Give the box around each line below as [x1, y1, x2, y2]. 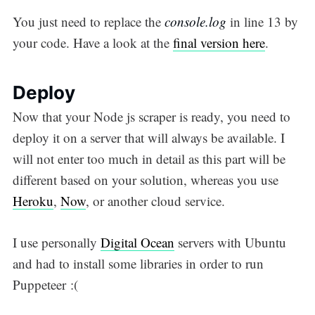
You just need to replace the [12, 12, 165, 30]
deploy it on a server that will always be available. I [12, 129, 285, 147]
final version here [172, 33, 265, 51]
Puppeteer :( [12, 275, 78, 293]
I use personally [12, 233, 101, 251]
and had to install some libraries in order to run [12, 254, 264, 272]
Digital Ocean [100, 233, 174, 251]
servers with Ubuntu [174, 233, 286, 251]
